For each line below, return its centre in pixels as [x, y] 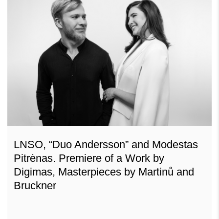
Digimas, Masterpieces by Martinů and [104, 172]
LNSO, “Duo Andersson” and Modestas [106, 144]
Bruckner [35, 185]
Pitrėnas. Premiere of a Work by [89, 158]
